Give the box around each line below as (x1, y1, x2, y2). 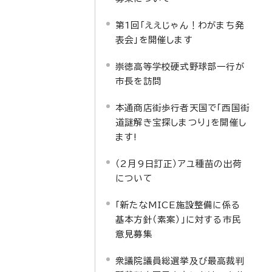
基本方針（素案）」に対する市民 (115, 215, 241, 224)
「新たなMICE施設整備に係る (115, 200, 240, 209)
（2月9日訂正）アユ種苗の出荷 (115, 159, 242, 168)
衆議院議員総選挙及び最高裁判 (115, 256, 245, 265)
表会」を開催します (115, 35, 193, 44)
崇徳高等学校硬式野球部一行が (115, 62, 245, 71)
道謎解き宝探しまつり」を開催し (115, 118, 246, 127)
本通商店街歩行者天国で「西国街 (115, 103, 250, 112)
